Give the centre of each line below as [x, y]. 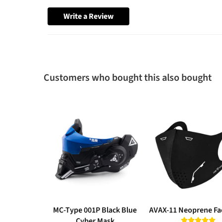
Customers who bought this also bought [128, 78]
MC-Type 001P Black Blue [95, 210]
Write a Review [88, 17]
